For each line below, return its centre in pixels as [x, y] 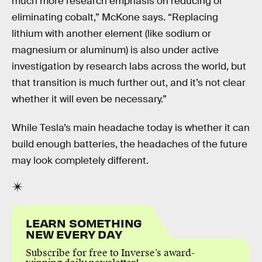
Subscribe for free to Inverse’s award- [110, 253]
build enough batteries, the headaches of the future [130, 144]
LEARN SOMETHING [84, 222]
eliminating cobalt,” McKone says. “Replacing [115, 17]
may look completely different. [80, 161]
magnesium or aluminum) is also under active [115, 50]
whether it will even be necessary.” [89, 99]
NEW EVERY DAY [74, 233]
